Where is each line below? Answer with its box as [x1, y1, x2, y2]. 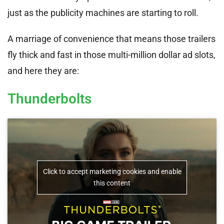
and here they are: [7, 65, 79, 76]
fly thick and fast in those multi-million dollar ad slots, [7, 49, 215, 60]
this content [93, 179, 130, 187]
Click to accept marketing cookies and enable [42, 167, 181, 176]
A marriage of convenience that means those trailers [7, 33, 215, 44]
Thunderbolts [7, 90, 91, 107]
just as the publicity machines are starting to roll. [7, 7, 198, 18]
